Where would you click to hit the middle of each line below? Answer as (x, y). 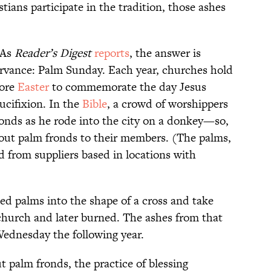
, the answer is (165, 53)
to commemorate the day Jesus (128, 87)
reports (112, 53)
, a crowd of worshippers (168, 104)
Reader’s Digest (53, 53)
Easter (33, 87)
